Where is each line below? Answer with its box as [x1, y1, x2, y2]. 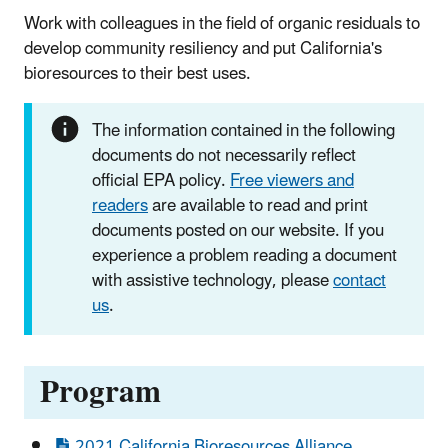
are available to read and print [148, 187, 368, 224]
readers [92, 187, 148, 224]
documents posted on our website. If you [92, 212, 384, 249]
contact [333, 262, 386, 299]
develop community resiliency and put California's [24, 30, 382, 67]
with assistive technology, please [92, 262, 333, 299]
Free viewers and [230, 162, 354, 199]
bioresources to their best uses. [24, 55, 251, 92]
